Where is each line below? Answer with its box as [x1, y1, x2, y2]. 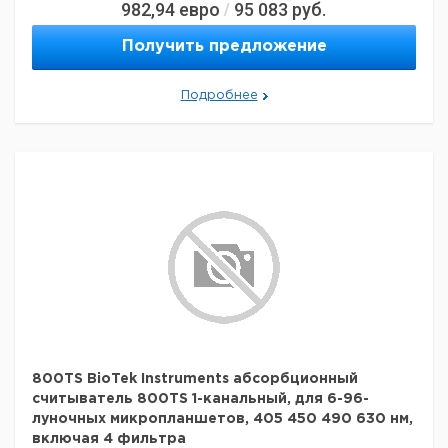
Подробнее [180, 90, 258, 101]
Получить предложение [121, 39, 327, 54]
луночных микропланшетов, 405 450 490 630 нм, [32, 413, 413, 425]
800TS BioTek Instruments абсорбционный [32, 373, 358, 385]
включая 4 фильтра [32, 433, 186, 445]
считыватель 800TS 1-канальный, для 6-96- [32, 393, 369, 405]
